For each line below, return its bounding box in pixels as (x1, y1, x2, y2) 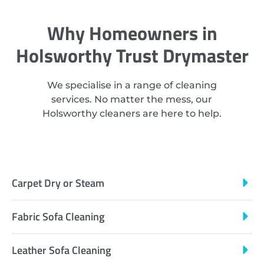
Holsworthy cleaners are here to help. (42, 108, 222, 120)
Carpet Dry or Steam (12, 174, 104, 191)
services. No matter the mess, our (51, 94, 213, 105)
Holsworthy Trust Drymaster (15, 41, 249, 70)
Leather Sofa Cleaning (12, 242, 111, 258)
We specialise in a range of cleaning (47, 80, 217, 91)
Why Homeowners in (47, 19, 217, 48)
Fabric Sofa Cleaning (12, 208, 104, 225)
